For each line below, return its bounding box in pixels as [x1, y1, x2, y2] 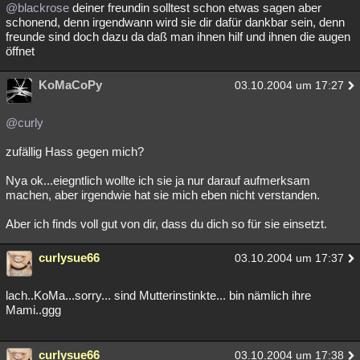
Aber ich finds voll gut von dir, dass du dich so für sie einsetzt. [6, 217, 327, 231]
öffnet [6, 44, 35, 58]
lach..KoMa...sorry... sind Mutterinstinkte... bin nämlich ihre [6, 288, 311, 302]
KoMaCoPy [39, 78, 102, 92]
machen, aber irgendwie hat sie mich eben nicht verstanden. [6, 188, 320, 202]
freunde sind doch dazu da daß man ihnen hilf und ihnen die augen [6, 30, 350, 43]
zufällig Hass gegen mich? [6, 145, 144, 158]
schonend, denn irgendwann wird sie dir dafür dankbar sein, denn [6, 15, 345, 29]
